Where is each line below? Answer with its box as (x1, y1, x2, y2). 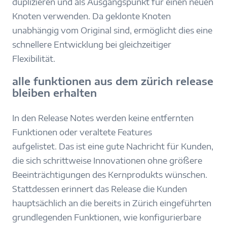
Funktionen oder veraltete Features (12, 127, 152, 138)
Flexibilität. (12, 53, 55, 64)
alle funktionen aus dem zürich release (12, 75, 213, 88)
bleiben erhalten (12, 87, 97, 99)
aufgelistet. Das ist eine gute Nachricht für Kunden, (12, 141, 213, 152)
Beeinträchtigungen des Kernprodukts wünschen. (12, 170, 207, 180)
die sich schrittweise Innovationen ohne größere (12, 156, 202, 166)
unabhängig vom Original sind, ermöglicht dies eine (12, 25, 212, 35)
